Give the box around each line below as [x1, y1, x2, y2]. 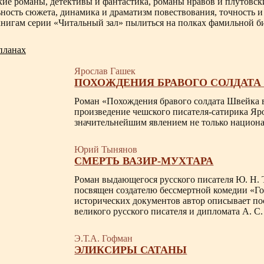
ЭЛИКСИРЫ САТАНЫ [74, 244, 187, 256]
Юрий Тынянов [74, 144, 138, 154]
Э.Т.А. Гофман [74, 233, 133, 243]
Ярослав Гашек [74, 66, 136, 76]
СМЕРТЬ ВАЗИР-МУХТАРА [74, 155, 214, 167]
